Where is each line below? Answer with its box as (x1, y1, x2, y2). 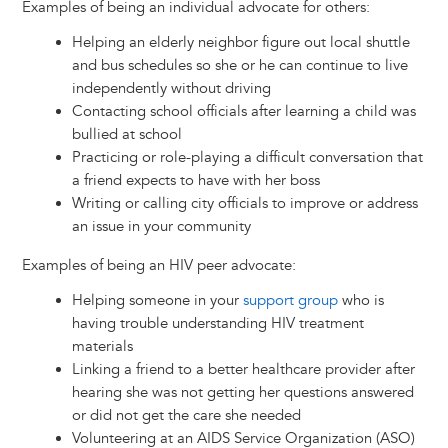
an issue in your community (71, 217, 251, 237)
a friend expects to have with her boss (71, 171, 320, 191)
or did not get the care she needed (71, 406, 301, 426)
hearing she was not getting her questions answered (71, 383, 414, 403)
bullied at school (71, 125, 182, 145)
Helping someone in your (71, 291, 243, 311)
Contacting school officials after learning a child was (71, 102, 416, 122)
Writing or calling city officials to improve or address (71, 194, 418, 214)
